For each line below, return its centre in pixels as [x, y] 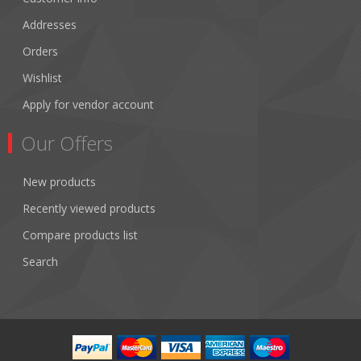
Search [40, 261]
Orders [40, 51]
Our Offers [67, 143]
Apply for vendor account [88, 104]
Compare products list [80, 235]
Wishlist [42, 78]
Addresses [50, 25]
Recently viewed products [89, 208]
